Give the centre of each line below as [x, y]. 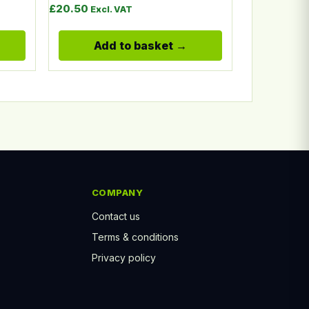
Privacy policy [123, 257]
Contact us [116, 216]
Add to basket [133, 45]
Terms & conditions [135, 237]
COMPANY [117, 192]
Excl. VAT [111, 9]
